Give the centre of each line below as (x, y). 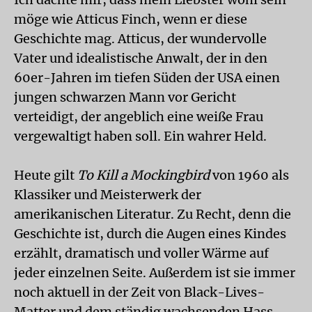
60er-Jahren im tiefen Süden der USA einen (147, 78)
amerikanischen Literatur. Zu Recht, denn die (153, 214)
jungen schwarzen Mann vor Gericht (125, 97)
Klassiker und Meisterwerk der (108, 195)
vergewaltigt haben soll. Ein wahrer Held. (140, 136)
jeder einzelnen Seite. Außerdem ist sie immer (155, 273)
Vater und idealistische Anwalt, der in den (141, 58)
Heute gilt (46, 175)
